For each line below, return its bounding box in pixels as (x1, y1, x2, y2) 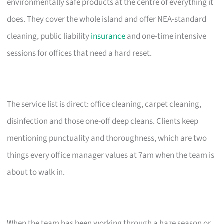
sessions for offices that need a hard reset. (7, 47, 152, 59)
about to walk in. (7, 166, 65, 178)
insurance (91, 30, 126, 42)
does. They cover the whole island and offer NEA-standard (7, 13, 207, 25)
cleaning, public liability (7, 30, 91, 42)
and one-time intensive (125, 30, 207, 42)
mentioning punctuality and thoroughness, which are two (7, 132, 207, 144)
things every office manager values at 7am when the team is (7, 149, 215, 161)
